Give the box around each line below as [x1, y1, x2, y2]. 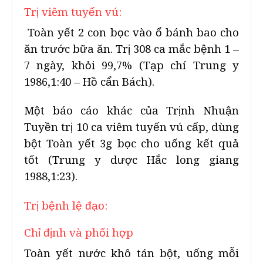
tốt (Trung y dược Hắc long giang [24, 154, 239, 166]
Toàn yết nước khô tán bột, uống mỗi [24, 247, 239, 259]
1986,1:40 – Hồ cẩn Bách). [24, 76, 154, 88]
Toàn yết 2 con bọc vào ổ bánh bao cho [24, 26, 239, 39]
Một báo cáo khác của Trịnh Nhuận [24, 104, 239, 117]
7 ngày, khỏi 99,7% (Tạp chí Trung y [24, 59, 239, 72]
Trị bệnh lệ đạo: [24, 200, 107, 212]
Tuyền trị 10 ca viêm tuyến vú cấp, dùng [24, 121, 239, 133]
